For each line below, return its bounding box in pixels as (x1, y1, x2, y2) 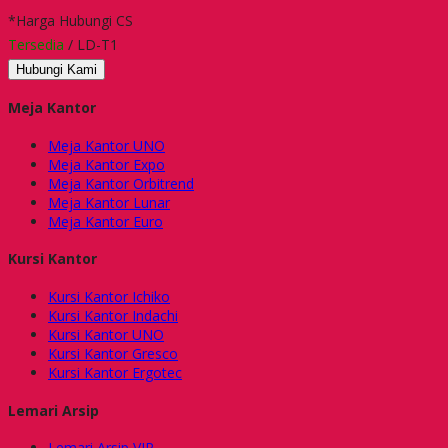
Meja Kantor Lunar (48, 192, 170, 212)
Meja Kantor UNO (48, 135, 165, 155)
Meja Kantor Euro (48, 211, 163, 231)
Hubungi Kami (16, 61, 97, 77)
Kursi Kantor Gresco (48, 343, 178, 363)
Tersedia (8, 34, 64, 54)
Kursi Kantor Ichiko (48, 286, 170, 306)
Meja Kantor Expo (48, 154, 165, 174)
